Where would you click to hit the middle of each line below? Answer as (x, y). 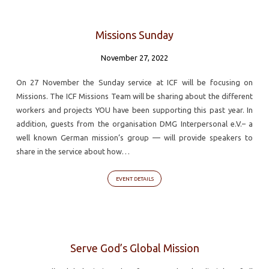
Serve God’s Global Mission (134, 248)
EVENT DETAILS (134, 179)
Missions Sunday (134, 35)
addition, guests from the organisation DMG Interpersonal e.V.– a (134, 123)
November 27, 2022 (134, 58)
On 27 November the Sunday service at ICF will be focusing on (134, 82)
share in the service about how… (73, 151)
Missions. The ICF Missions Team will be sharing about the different (134, 96)
